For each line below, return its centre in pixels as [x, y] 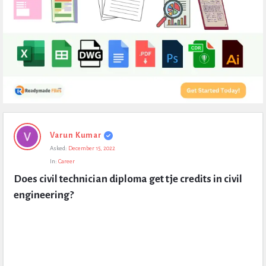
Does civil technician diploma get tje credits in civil [128, 179]
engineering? [44, 195]
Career [66, 161]
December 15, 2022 [92, 148]
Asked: [58, 148]
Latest [16, 156]
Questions [25, 174]
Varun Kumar [76, 135]
